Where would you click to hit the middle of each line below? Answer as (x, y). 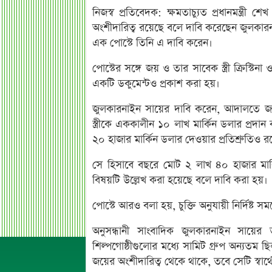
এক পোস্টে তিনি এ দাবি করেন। (152, 43)
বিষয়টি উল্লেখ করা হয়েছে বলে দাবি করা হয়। (180, 180)
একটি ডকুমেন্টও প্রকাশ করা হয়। (156, 84)
